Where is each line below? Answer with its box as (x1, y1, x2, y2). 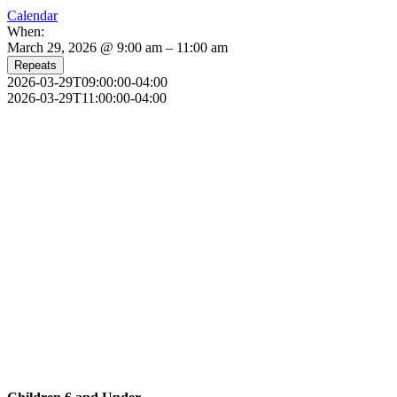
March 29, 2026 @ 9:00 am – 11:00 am (7, 39, 228, 55)
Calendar (7, 7, 58, 23)
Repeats (14, 58, 57, 72)
